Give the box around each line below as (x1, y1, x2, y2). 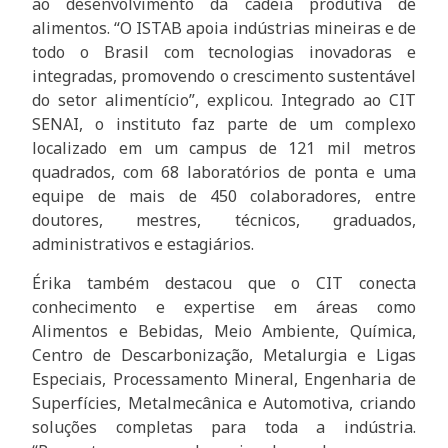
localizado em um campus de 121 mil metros (32, 137, 416, 160)
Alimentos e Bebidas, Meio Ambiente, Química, (32, 319, 416, 342)
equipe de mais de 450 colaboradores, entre (32, 185, 416, 208)
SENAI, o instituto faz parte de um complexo (32, 113, 416, 136)
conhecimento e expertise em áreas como (32, 295, 416, 318)
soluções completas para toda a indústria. (32, 415, 416, 438)
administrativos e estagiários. (32, 233, 255, 256)
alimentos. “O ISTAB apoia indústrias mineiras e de (32, 17, 416, 40)
